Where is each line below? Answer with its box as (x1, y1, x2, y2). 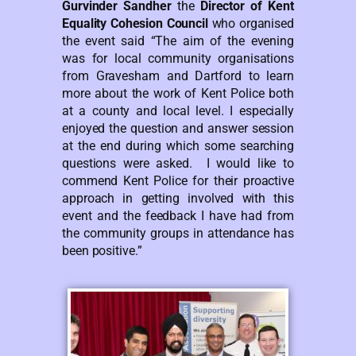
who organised (207, 15, 294, 31)
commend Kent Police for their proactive (62, 172, 294, 188)
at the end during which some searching (62, 137, 294, 153)
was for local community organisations (62, 50, 294, 66)
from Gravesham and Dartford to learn (62, 68, 294, 83)
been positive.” (62, 242, 142, 258)
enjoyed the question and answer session (62, 120, 294, 136)
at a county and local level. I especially (62, 103, 294, 118)
